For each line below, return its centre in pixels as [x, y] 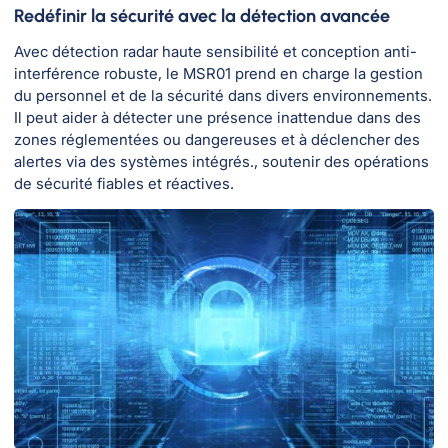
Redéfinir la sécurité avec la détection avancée [202, 15]
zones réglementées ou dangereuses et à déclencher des [217, 139]
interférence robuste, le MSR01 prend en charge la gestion [218, 73]
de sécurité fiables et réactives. [124, 183]
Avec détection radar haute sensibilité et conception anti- [215, 51]
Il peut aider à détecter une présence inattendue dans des [217, 117]
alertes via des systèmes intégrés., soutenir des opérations [221, 161]
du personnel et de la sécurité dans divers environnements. [223, 95]
